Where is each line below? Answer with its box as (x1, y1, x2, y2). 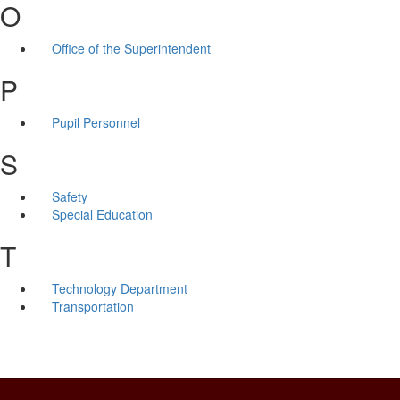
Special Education (51, 204, 153, 223)
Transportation (51, 296, 134, 315)
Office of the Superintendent (51, 38, 211, 57)
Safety (51, 187, 87, 205)
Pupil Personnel (51, 112, 140, 131)
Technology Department (51, 279, 187, 297)
